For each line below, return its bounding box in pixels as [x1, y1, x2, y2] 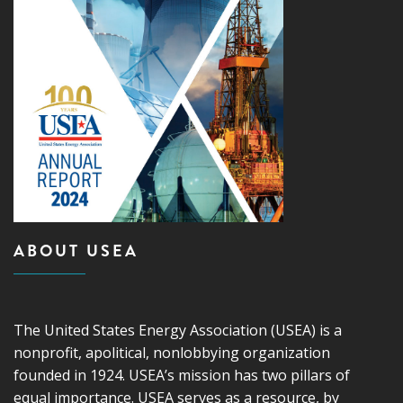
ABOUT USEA [13, 238, 139, 263]
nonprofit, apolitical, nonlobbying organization [13, 342, 330, 363]
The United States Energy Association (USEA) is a [13, 319, 342, 340]
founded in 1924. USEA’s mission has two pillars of [13, 364, 350, 385]
